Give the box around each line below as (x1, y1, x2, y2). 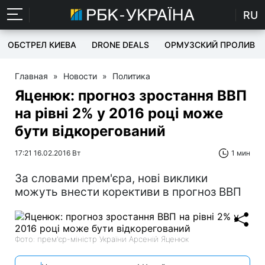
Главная (15, 71, 48, 81)
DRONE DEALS (92, 40, 149, 50)
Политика (112, 71, 150, 81)
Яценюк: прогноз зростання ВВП (15, 87, 247, 104)
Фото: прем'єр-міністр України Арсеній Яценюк (15, 234, 189, 244)
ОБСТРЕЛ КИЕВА (8, 40, 76, 50)
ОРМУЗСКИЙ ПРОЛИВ (164, 40, 255, 50)
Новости (63, 71, 97, 81)
